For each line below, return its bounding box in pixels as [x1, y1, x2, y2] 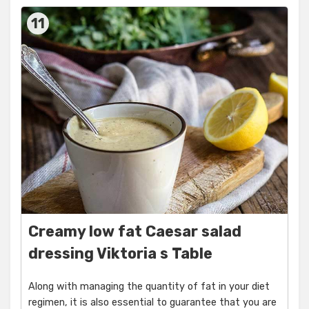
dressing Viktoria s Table [28, 245, 212, 263]
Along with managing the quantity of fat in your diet [28, 281, 270, 293]
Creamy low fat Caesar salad [28, 223, 241, 241]
